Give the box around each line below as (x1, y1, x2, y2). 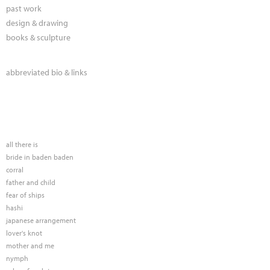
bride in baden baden (6, 152, 74, 162)
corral (6, 165, 24, 175)
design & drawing (6, 17, 68, 29)
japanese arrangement (6, 215, 76, 225)
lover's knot (6, 228, 42, 237)
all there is (6, 140, 38, 149)
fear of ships (6, 190, 45, 199)
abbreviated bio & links (6, 67, 87, 78)
